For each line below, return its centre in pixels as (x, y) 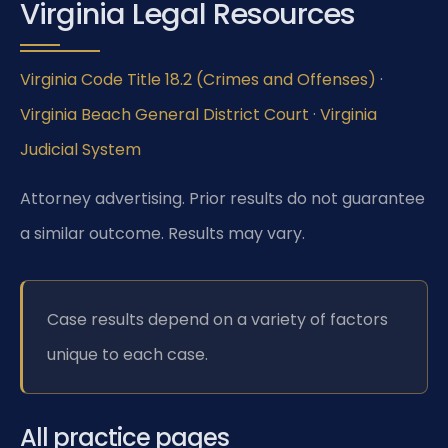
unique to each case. (127, 354)
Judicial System (80, 149)
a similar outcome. (92, 234)
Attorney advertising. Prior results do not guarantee (222, 199)
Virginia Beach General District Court (164, 114)
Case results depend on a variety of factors (217, 319)
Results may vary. (234, 234)
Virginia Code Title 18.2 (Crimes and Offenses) (198, 79)
